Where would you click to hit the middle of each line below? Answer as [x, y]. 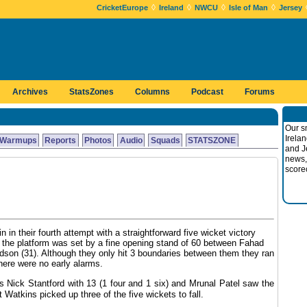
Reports [61, 140]
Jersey [291, 8]
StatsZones [91, 92]
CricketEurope [122, 8]
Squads [165, 140]
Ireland [171, 8]
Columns [152, 92]
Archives [30, 92]
